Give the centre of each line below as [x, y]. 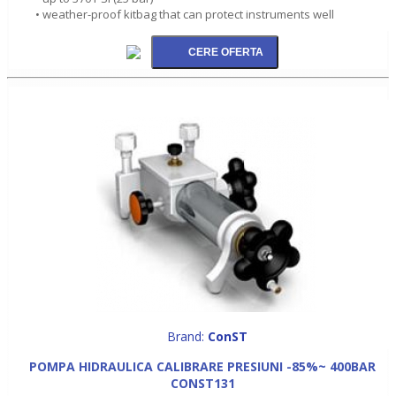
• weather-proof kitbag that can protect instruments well [185, 14]
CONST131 [202, 383]
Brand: [187, 336]
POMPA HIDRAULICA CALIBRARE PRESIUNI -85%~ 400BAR [202, 366]
